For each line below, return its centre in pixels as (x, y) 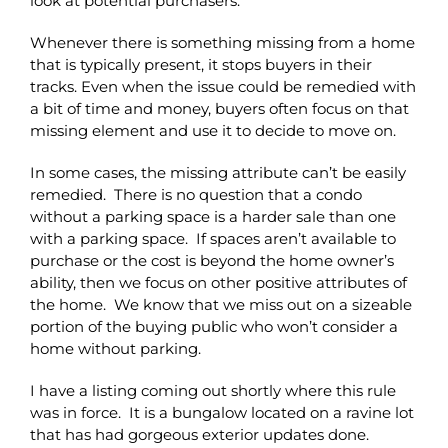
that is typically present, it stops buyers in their (201, 64)
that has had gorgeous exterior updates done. (201, 434)
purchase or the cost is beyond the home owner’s (212, 260)
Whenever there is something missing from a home (222, 42)
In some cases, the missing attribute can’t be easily (218, 172)
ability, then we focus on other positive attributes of (218, 282)
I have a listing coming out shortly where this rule (213, 390)
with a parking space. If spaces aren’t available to (213, 238)
